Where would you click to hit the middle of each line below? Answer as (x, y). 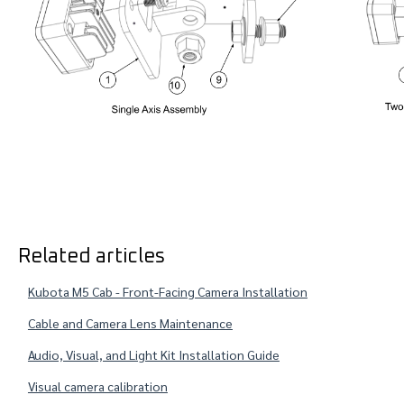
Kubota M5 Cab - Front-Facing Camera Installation (167, 292)
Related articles (91, 257)
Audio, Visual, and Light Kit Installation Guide (153, 355)
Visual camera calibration (97, 386)
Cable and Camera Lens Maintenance (130, 323)
